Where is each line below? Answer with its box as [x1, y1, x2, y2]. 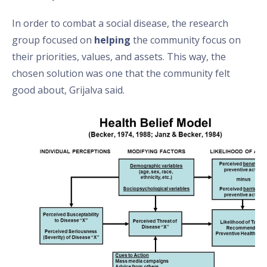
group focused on [12, 33, 94, 46]
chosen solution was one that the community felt [12, 66, 230, 80]
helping [94, 33, 131, 46]
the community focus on [131, 33, 241, 46]
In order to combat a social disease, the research [12, 16, 228, 30]
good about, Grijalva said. [12, 83, 125, 97]
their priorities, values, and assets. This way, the [12, 49, 226, 63]
